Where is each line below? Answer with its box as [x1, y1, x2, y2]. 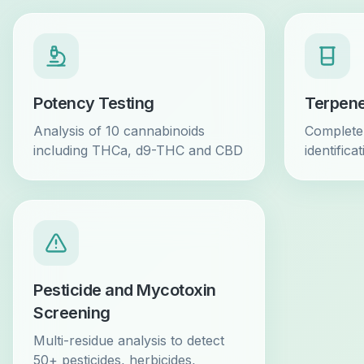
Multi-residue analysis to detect [33, 332, 224, 349]
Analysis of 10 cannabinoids [33, 123, 205, 139]
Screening [33, 303, 110, 323]
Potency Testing [33, 93, 154, 113]
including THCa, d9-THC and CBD [33, 142, 243, 158]
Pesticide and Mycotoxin [33, 280, 216, 300]
